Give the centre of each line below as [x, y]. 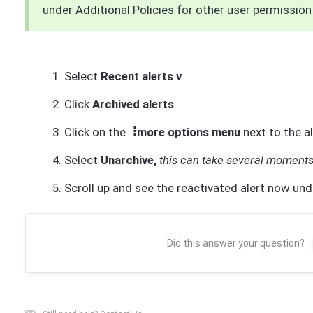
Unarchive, [130, 160]
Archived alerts [133, 104]
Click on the [95, 132]
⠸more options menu [183, 132]
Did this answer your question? [236, 243]
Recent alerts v [141, 76]
